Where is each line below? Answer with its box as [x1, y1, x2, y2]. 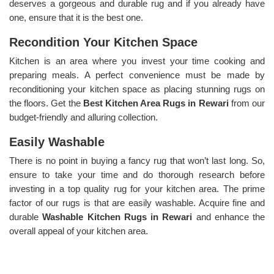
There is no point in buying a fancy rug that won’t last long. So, [9, 155, 265, 166]
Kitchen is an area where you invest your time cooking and [9, 55, 265, 66]
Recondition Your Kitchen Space [9, 35, 198, 49]
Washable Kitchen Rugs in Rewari [42, 211, 196, 222]
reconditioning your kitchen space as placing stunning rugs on [9, 83, 265, 94]
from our [231, 97, 265, 108]
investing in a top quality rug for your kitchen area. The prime [9, 183, 265, 194]
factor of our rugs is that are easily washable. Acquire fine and [9, 197, 265, 208]
